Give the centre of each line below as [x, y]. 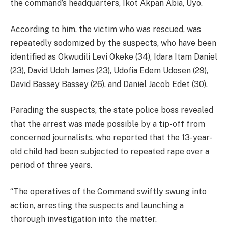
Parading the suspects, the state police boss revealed [112, 110]
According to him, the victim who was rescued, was [106, 29]
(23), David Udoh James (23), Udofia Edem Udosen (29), [109, 70]
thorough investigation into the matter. [83, 219]
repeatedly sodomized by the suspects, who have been [113, 43]
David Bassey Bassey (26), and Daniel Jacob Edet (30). [109, 84]
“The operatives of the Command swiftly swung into [108, 191]
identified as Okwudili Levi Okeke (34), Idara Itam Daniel [114, 56]
